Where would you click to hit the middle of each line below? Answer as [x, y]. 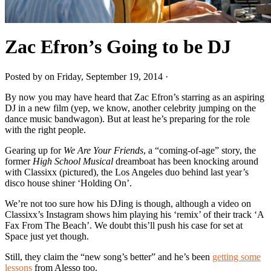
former [19, 161]
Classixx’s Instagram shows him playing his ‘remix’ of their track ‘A [134, 214]
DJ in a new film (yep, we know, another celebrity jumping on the [130, 108]
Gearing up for [34, 150]
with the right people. [45, 129]
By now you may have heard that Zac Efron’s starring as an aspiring [135, 97]
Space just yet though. [47, 236]
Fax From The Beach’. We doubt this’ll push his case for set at [124, 225]
